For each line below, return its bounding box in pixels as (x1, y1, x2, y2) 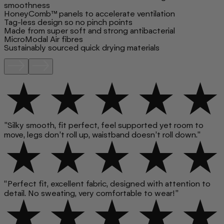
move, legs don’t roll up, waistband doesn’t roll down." (4, 130, 200, 140)
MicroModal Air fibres (4, 34, 83, 44)
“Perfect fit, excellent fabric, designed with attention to (4, 178, 210, 188)
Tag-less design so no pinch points (4, 17, 132, 27)
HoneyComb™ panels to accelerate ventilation (4, 8, 175, 18)
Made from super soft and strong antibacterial (4, 25, 175, 35)
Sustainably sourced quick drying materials (4, 42, 159, 52)
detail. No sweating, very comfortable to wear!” (4, 188, 178, 198)
